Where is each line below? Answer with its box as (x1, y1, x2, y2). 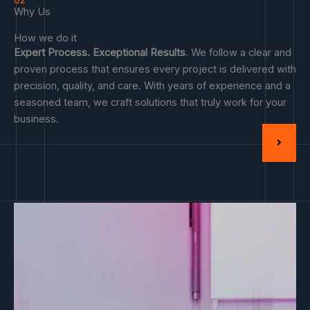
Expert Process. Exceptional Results (14, 46, 185, 60)
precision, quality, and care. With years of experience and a (14, 80, 291, 93)
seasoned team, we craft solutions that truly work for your (14, 96, 286, 109)
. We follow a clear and (185, 46, 291, 60)
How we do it (14, 32, 77, 45)
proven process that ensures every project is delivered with (14, 63, 296, 76)
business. (14, 113, 59, 126)
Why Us (14, 6, 51, 19)
